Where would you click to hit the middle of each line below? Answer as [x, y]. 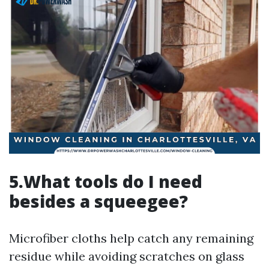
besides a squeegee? [98, 201]
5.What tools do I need [106, 181]
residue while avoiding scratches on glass [127, 256]
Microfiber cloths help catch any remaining [131, 238]
